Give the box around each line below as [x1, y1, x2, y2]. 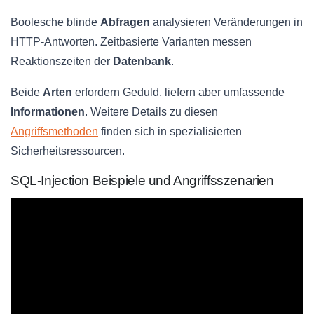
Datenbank [113, 55, 171, 68]
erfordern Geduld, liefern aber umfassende [72, 86, 285, 99]
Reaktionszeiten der [11, 55, 113, 68]
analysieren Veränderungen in [150, 16, 303, 29]
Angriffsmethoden [11, 125, 98, 138]
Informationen [11, 106, 85, 118]
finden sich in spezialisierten [98, 125, 242, 138]
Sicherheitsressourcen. [11, 145, 125, 158]
